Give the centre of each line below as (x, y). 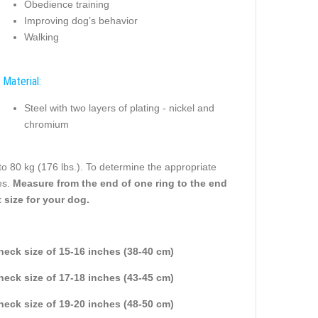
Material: (22, 81)
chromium (46, 125)
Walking (41, 37)
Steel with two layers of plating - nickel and (119, 108)
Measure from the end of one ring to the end (120, 183)
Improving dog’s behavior (81, 21)
